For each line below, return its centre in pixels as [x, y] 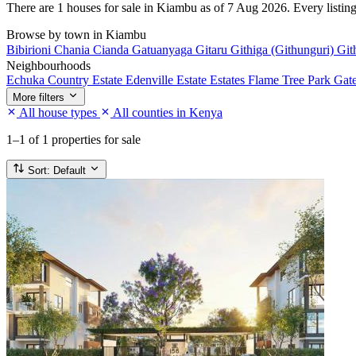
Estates [229, 79]
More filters [39, 97]
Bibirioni [30, 49]
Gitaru [213, 49]
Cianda [112, 49]
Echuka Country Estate [66, 79]
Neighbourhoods [48, 65]
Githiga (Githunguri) [284, 49]
